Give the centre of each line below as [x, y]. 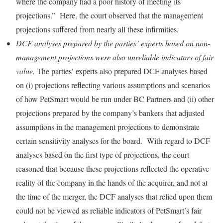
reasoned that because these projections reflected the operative [112, 168]
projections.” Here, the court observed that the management [110, 15]
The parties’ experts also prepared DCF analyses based [121, 71]
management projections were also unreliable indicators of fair [115, 57]
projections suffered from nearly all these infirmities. [97, 29]
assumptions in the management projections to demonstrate [108, 127]
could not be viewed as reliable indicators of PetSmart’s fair [109, 210]
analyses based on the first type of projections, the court [103, 155]
